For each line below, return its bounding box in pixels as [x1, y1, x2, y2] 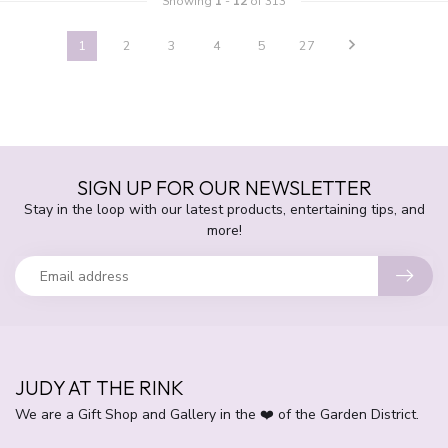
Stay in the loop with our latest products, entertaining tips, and [23, 200, 425, 220]
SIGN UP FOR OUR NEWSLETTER [76, 175, 372, 201]
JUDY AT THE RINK [15, 375, 184, 401]
